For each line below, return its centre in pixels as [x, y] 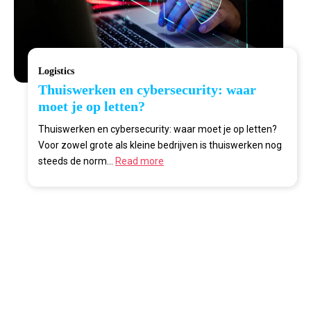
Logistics [56, 71]
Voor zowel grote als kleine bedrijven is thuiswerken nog [160, 145]
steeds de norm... [77, 161]
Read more [140, 161]
